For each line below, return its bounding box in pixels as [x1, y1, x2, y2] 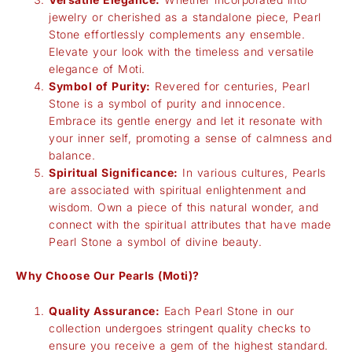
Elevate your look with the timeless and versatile [49, 45, 314, 59]
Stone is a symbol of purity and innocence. [49, 97, 285, 111]
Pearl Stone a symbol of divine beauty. [49, 235, 262, 249]
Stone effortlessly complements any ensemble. [49, 27, 305, 42]
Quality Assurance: [49, 303, 159, 317]
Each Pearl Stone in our [159, 303, 294, 317]
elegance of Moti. [49, 62, 145, 76]
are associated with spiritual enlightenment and [49, 183, 306, 197]
